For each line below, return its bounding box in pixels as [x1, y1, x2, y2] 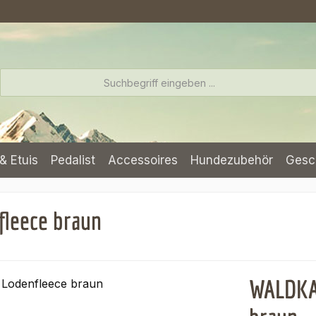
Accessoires [108, 153, 178, 167]
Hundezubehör [190, 153, 273, 167]
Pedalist [51, 153, 95, 167]
